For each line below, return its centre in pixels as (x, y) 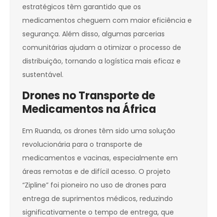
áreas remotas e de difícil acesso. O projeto (96, 172)
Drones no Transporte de (89, 96)
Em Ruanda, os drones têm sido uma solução (99, 131)
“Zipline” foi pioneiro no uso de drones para (94, 185)
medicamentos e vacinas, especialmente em (100, 158)
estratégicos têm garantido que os (82, 7)
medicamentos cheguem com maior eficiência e (107, 21)
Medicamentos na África (89, 109)
